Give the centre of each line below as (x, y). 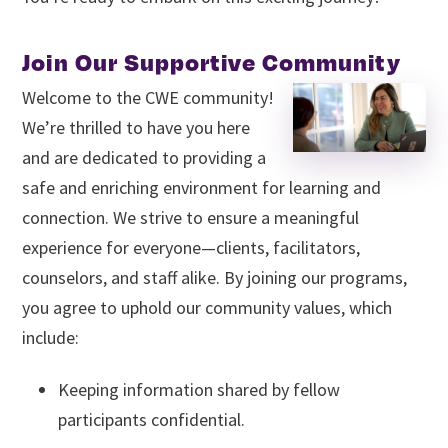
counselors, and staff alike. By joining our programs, (215, 277)
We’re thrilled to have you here (136, 127)
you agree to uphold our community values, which (207, 307)
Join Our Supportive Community (211, 62)
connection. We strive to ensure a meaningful (191, 217)
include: (51, 337)
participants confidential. (152, 420)
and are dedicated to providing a (144, 157)
